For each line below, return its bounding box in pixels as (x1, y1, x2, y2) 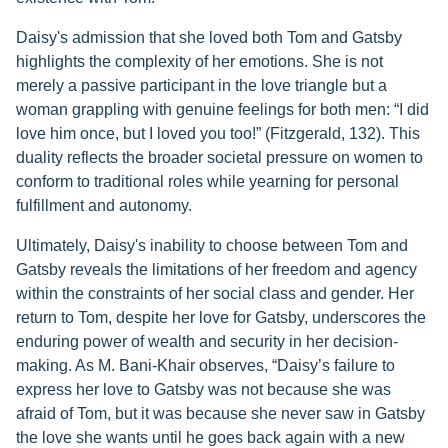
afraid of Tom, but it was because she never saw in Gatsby (16, 405, 425, 423)
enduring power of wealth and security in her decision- (16, 333, 398, 351)
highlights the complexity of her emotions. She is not (16, 53, 383, 71)
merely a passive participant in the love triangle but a (16, 77, 387, 95)
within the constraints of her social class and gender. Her (16, 285, 414, 303)
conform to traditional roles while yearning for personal (16, 173, 399, 191)
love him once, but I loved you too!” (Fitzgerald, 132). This (16, 125, 420, 143)
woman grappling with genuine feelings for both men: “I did (16, 101, 429, 119)
